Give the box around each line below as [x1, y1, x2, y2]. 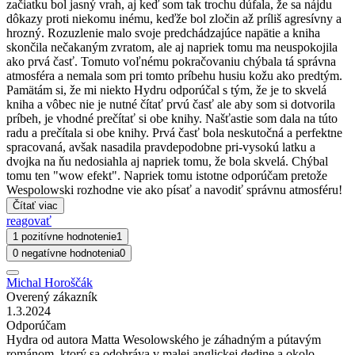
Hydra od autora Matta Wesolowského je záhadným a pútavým [6, 333, 321, 347]
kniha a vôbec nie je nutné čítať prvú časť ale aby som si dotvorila [6, 97, 335, 112]
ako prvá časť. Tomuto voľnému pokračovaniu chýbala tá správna [6, 55, 336, 69]
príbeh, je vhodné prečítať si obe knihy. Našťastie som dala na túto [6, 112, 338, 126]
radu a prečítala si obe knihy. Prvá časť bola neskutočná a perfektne [6, 126, 342, 140]
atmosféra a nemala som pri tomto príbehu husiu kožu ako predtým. [6, 69, 342, 83]
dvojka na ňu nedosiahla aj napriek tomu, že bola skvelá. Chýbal [6, 155, 328, 169]
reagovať [6, 214, 52, 228]
